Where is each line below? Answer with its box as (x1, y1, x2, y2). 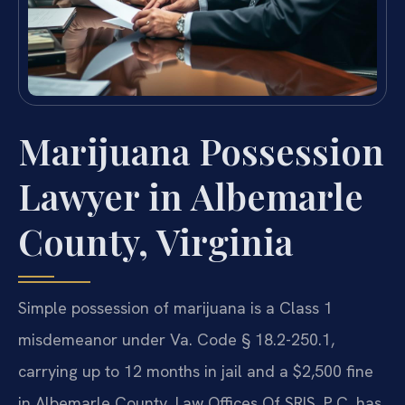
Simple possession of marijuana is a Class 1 (18, 297, 333, 319)
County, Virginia (18, 217, 293, 266)
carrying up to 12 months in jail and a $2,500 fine (18, 361, 373, 382)
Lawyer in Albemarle (18, 172, 363, 221)
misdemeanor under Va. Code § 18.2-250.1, (18, 329, 334, 351)
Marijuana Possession (18, 127, 384, 175)
